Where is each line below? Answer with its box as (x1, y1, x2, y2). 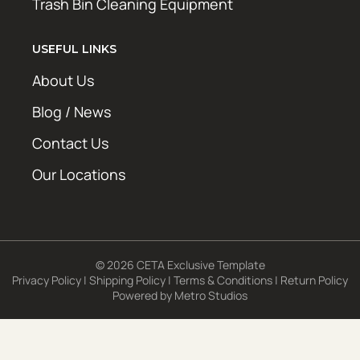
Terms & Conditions (174, 272, 272, 288)
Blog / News (32, 102, 111, 122)
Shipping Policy (89, 272, 166, 288)
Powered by (112, 288, 174, 304)
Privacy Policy (12, 272, 81, 288)
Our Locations (32, 165, 125, 185)
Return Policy (280, 272, 348, 288)
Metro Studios (174, 288, 247, 304)
